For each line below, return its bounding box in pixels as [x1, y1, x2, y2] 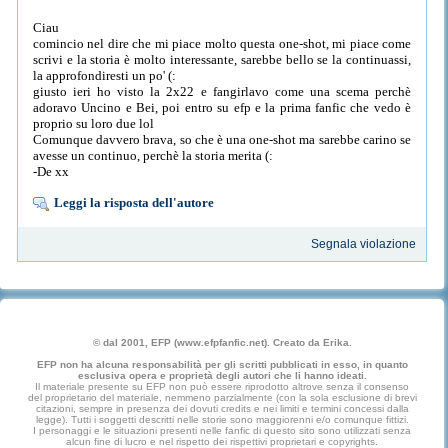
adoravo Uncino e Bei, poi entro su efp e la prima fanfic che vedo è [33, 99, 411, 115]
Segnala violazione [311, 237, 417, 252]
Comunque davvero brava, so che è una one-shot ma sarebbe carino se [33, 131, 411, 147]
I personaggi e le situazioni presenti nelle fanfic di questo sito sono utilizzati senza [33, 425, 412, 437]
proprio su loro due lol [33, 115, 154, 131]
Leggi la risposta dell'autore [54, 194, 214, 210]
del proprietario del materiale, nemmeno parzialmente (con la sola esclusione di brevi [27, 392, 417, 404]
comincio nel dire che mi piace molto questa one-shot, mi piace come [33, 35, 411, 51]
